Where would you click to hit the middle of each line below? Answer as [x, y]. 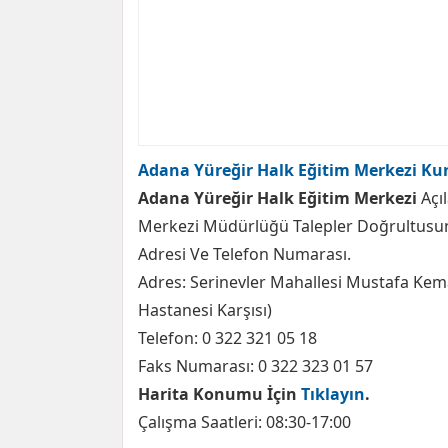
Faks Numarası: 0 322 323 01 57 [255, 366]
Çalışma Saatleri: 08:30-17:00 [244, 422]
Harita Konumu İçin [219, 394]
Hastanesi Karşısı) [205, 310]
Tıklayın [333, 394]
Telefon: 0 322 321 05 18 [227, 338]
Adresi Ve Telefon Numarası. [244, 254]
